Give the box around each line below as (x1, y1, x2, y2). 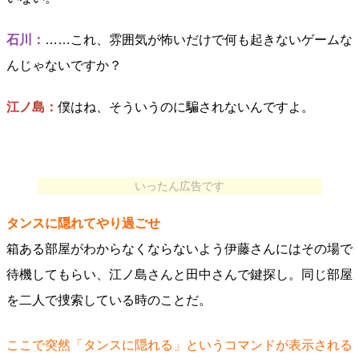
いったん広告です (135, 179, 224, 192)
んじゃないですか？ (6, 58, 122, 72)
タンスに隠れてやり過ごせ (6, 216, 160, 230)
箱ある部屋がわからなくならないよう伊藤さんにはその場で (6, 242, 353, 256)
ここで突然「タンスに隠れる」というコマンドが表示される (6, 338, 353, 352)
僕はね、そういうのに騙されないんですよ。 (58, 100, 314, 114)
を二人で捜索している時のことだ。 (6, 293, 212, 307)
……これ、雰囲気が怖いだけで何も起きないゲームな (45, 33, 353, 46)
